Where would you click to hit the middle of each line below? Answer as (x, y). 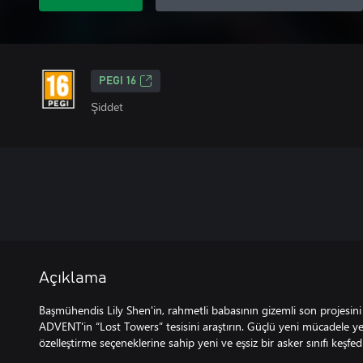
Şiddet (107, 107)
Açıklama (73, 278)
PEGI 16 (117, 81)
